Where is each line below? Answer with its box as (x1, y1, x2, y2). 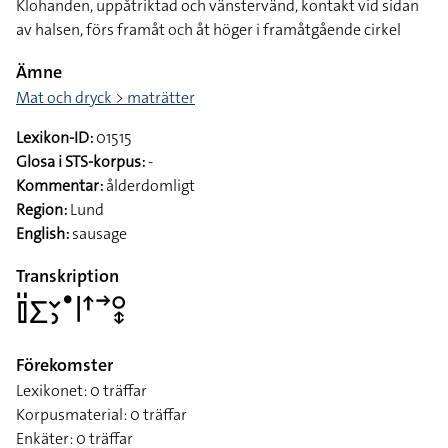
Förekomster (16, 353, 113, 377)
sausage (69, 223, 127, 244)
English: (16, 223, 69, 244)
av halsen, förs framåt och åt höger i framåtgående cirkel (16, 19, 401, 40)
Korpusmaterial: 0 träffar (16, 404, 187, 425)
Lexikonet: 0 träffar (16, 380, 147, 401)
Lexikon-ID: (16, 127, 93, 148)
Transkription (16, 264, 119, 288)
